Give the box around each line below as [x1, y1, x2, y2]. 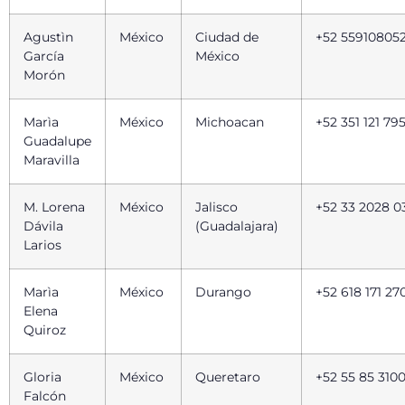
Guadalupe [24, 133, 91, 150]
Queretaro [195, 369, 260, 386]
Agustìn [24, 29, 73, 46]
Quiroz [24, 322, 80, 339]
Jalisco [195, 199, 238, 216]
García [24, 48, 64, 65]
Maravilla [24, 152, 83, 169]
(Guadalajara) [195, 218, 278, 235]
